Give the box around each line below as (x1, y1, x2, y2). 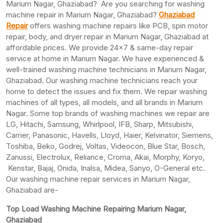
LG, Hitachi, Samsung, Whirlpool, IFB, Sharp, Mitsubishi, (6, 119, 194, 129)
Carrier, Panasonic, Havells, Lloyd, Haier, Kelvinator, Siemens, (6, 130, 213, 140)
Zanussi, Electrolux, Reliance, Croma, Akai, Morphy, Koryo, (6, 152, 205, 162)
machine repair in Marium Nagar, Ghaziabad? (6, 9, 159, 19)
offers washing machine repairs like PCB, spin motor (28, 20, 208, 30)
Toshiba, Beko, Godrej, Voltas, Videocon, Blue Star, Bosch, (6, 141, 205, 151)
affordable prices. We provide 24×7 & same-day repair (6, 42, 193, 52)
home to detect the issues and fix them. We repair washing (6, 86, 207, 96)
